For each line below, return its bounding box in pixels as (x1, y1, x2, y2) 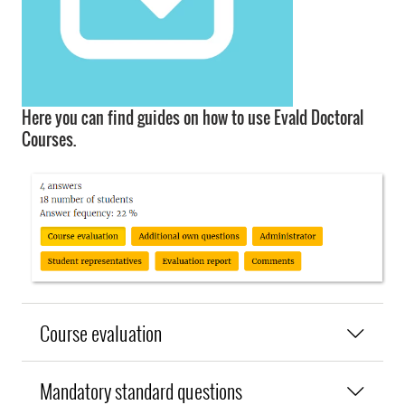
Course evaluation (40, 316, 162, 347)
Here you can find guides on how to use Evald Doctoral (22, 106, 363, 129)
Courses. (22, 127, 76, 151)
